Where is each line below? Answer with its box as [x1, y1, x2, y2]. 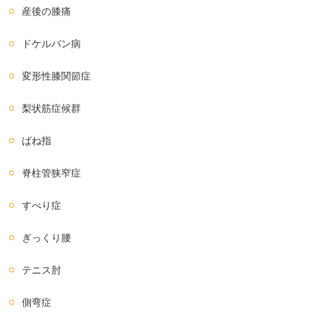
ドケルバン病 [22, 37, 82, 49]
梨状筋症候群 [22, 102, 82, 114]
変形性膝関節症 [22, 70, 91, 82]
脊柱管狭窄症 [22, 167, 82, 179]
